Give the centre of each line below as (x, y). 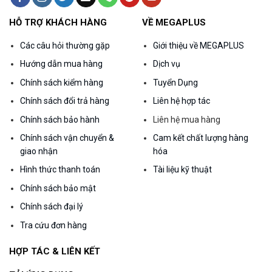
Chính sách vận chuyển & (67, 138)
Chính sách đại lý (51, 207)
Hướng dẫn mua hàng (61, 64)
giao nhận (39, 151)
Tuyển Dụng (175, 82)
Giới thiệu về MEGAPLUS (198, 46)
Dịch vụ (166, 64)
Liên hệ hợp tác (181, 101)
